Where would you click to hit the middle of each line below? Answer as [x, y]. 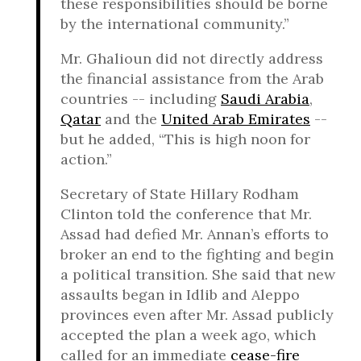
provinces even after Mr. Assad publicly [197, 315]
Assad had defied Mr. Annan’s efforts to [195, 234]
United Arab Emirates [236, 119]
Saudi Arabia [265, 99]
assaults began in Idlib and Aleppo [180, 295]
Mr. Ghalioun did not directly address [192, 58]
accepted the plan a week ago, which [188, 335]
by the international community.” [175, 24]
